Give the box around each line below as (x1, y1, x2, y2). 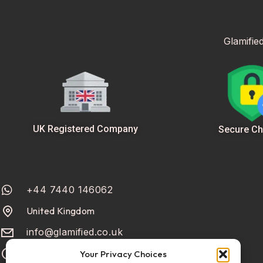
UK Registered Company (32, 123, 138, 134)
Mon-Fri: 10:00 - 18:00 (26, 247, 122, 259)
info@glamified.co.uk (26, 226, 123, 238)
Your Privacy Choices (79, 248, 167, 259)
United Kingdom (26, 205, 95, 217)
